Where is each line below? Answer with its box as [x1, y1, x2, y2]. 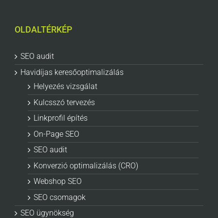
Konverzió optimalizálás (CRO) [34, 161, 138, 170]
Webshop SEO [34, 177, 82, 186]
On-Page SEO [34, 129, 79, 139]
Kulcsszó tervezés [34, 97, 95, 107]
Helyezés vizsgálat [34, 82, 97, 91]
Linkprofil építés [34, 113, 88, 123]
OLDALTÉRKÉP [15, 24, 72, 35]
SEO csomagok [34, 192, 86, 202]
